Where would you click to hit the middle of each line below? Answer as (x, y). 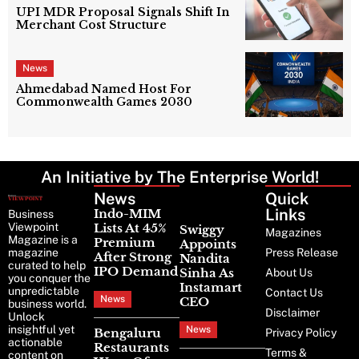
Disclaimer (292, 313)
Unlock (26, 317)
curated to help (47, 266)
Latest (204, 199)
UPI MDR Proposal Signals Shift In (123, 12)
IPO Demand (136, 272)
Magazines (293, 233)
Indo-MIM (127, 214)
